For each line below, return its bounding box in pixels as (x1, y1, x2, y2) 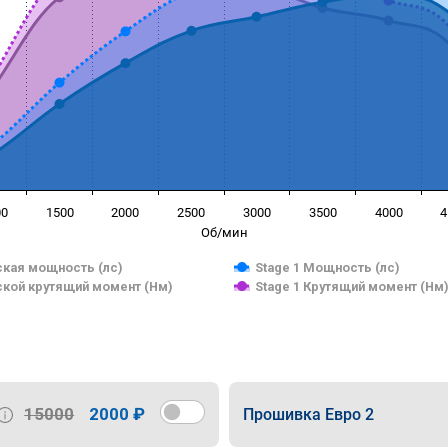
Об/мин (200, 225, 248, 240)
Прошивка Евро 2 (243, 404, 374, 424)
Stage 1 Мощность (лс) (255, 260, 400, 275)
